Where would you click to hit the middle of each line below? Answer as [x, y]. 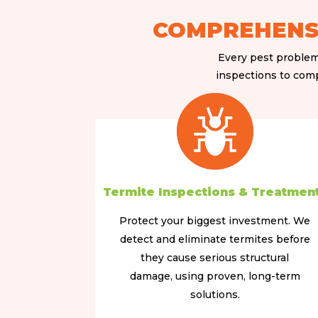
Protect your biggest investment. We [215, 221]
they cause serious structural [215, 258]
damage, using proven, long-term [215, 276]
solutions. [215, 295]
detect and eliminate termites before [215, 240]
